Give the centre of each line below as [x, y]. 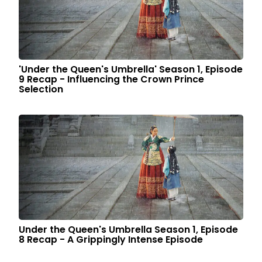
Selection [41, 89]
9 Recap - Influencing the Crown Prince [112, 79]
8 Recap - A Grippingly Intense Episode [111, 239]
